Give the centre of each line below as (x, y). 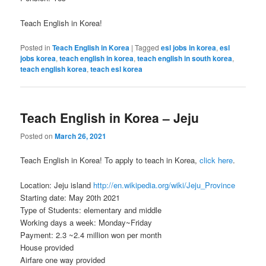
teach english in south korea (185, 58)
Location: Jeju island (57, 185)
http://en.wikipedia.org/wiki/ (140, 185)
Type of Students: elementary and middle (91, 210)
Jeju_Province (211, 185)
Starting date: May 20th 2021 (70, 198)
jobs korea (38, 58)
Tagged (147, 47)
